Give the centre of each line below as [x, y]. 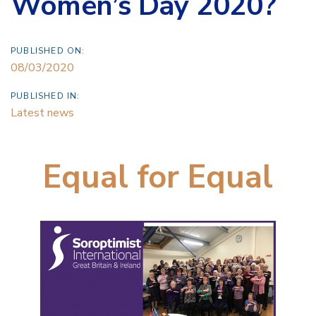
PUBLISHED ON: [48, 50]
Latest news [42, 113]
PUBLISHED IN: [45, 96]
